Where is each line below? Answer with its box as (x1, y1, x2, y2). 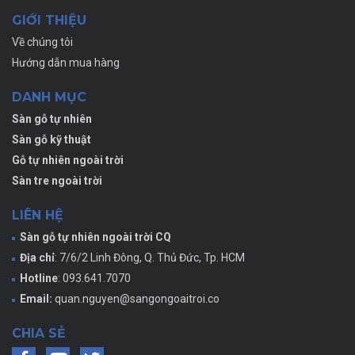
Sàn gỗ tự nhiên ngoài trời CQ (20, 230, 171, 243)
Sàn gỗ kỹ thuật (12, 132, 91, 146)
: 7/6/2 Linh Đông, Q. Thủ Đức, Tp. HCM (55, 250, 245, 264)
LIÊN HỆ (12, 207, 63, 223)
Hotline (20, 271, 58, 284)
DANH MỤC (12, 89, 86, 105)
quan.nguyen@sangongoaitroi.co (55, 292, 219, 305)
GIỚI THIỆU (12, 12, 86, 28)
